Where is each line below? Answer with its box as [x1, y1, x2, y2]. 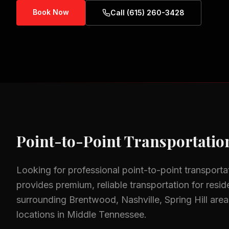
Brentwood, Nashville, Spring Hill [69, 194, 208, 205]
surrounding [16, 194, 69, 205]
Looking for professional [16, 165, 122, 175]
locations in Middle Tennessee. [16, 209, 147, 220]
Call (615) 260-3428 [110, 8, 185, 17]
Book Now [33, 8, 69, 16]
